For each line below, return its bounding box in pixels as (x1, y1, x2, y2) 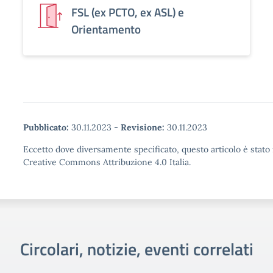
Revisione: (121, 122, 165, 133)
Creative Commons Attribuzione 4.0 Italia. (23, 157, 191, 168)
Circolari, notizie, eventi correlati (19, 236, 253, 262)
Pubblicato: (23, 122, 69, 133)
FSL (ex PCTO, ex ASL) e (71, 3, 184, 21)
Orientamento (71, 20, 141, 38)
